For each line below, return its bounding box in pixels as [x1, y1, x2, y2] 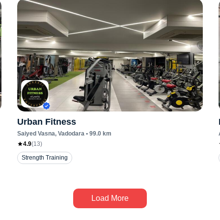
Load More [91, 194, 129, 202]
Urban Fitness [17, 117, 76, 127]
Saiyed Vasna [17, 130, 55, 137]
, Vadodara [55, 130, 84, 137]
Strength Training [21, 154, 68, 161]
